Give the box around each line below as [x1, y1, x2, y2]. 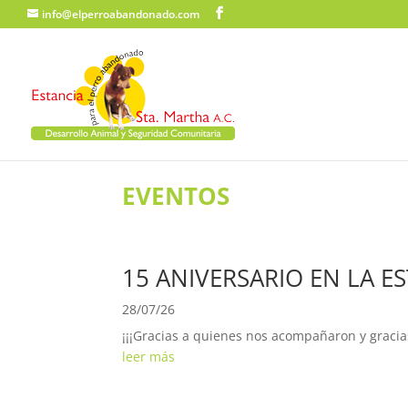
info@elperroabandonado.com [42, 6, 199, 22]
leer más [122, 347, 176, 365]
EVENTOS [122, 178, 230, 212]
